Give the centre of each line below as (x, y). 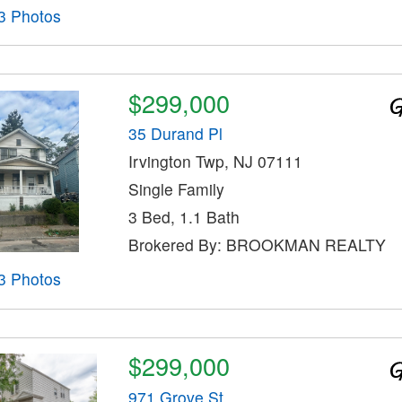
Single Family (176, 189)
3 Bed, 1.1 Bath (184, 217)
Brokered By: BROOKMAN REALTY (257, 245)
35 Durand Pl (175, 134)
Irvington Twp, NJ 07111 (215, 162)
